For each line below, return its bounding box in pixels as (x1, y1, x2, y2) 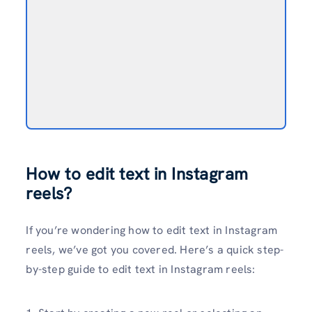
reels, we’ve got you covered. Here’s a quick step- (26, 242, 284, 258)
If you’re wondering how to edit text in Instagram (26, 223, 278, 238)
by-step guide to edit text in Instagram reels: (26, 262, 256, 277)
